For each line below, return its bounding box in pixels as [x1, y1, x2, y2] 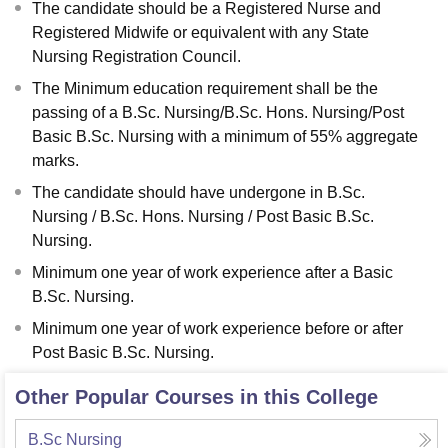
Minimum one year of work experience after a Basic [32, 264, 393, 282]
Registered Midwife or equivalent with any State [32, 24, 369, 42]
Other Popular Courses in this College [15, 386, 378, 409]
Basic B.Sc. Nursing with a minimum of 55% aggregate [32, 128, 418, 146]
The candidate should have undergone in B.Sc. [32, 184, 365, 202]
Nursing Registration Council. [32, 48, 245, 66]
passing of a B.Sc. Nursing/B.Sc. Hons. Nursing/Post [32, 104, 404, 122]
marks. [32, 152, 79, 170]
